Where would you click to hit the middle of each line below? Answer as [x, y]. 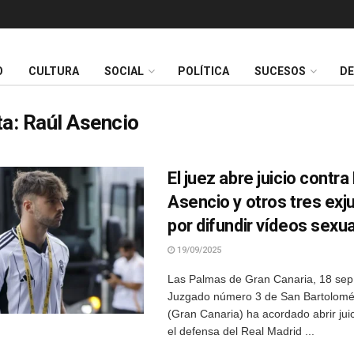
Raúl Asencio [81, 122]
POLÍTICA [203, 72]
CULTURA [54, 72]
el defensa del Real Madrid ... [241, 331]
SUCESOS [280, 72]
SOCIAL [124, 72]
